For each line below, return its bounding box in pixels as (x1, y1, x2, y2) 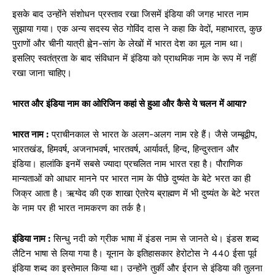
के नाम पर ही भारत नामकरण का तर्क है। (12, 203, 147, 214)
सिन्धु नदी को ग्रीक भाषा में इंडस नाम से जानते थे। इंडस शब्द (50, 233, 259, 245)
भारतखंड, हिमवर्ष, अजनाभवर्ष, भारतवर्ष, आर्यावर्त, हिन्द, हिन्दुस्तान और (12, 144, 239, 155)
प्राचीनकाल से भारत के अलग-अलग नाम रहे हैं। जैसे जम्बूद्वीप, (48, 129, 257, 141)
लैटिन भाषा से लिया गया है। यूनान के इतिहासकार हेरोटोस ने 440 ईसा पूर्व (12, 248, 257, 260)
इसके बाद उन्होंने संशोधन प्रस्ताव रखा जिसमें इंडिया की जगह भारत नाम (12, 9, 249, 20)
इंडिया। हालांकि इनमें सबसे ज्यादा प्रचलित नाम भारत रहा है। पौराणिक (12, 158, 242, 170)
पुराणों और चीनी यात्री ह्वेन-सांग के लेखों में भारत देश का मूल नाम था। (12, 38, 244, 50)
